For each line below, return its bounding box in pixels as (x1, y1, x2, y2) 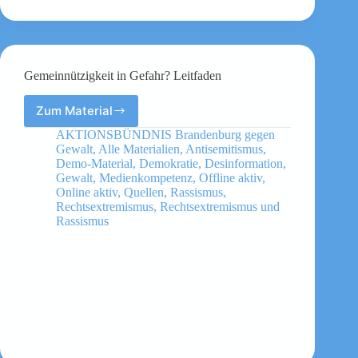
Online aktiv (56, 185, 117, 199)
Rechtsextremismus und (160, 199, 280, 213)
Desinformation (205, 156, 283, 170)
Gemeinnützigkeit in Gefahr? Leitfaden (24, 69, 221, 82)
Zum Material (36, 103, 113, 119)
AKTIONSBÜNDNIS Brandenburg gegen (56, 127, 275, 141)
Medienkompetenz (99, 170, 193, 185)
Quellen (124, 185, 164, 199)
